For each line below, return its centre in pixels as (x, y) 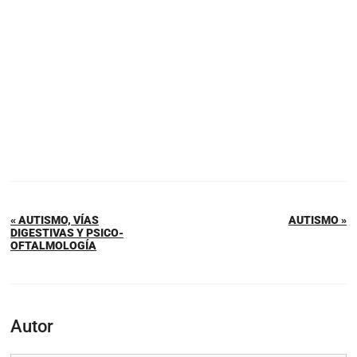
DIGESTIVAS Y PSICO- (67, 233)
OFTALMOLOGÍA (53, 246)
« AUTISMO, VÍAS (55, 220)
